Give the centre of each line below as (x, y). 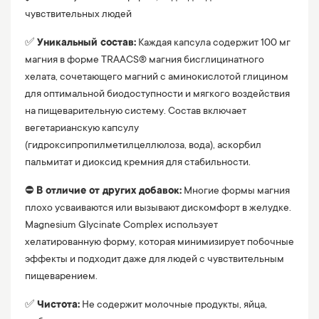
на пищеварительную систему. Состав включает (136, 112)
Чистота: (58, 306)
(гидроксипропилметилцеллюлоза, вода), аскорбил (143, 146)
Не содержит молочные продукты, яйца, (173, 306)
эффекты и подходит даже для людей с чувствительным (155, 260)
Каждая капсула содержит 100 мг (213, 44)
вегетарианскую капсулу (82, 129)
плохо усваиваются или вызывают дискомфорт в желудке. (158, 209)
